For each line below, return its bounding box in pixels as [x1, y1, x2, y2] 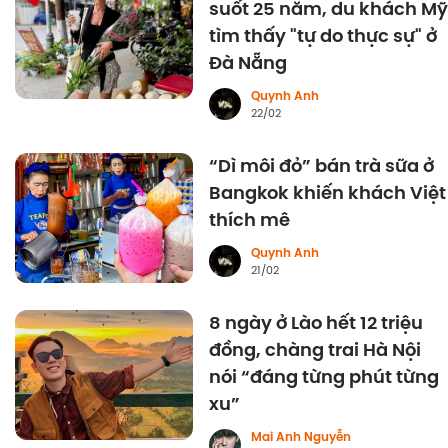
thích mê [208, 206, 290, 235]
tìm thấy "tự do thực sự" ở [208, 22, 437, 51]
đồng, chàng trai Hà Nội [208, 336, 421, 365]
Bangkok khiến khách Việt [208, 179, 446, 208]
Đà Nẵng [208, 49, 287, 78]
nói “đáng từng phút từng [208, 363, 439, 392]
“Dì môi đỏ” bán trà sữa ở [208, 152, 434, 181]
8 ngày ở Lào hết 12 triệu [208, 309, 423, 338]
